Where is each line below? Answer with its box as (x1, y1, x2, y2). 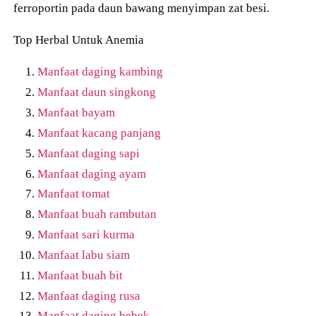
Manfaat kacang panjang (37, 125, 162, 140)
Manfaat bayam (37, 105, 116, 120)
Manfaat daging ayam (37, 166, 147, 181)
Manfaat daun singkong (37, 85, 157, 99)
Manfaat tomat (37, 186, 111, 201)
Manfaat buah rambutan (37, 207, 157, 221)
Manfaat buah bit (37, 267, 123, 282)
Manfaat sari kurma (37, 227, 135, 242)
